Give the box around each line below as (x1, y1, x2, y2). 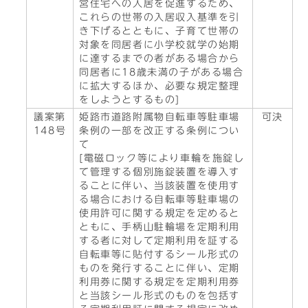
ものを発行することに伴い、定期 (79, 263, 240, 273)
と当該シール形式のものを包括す (79, 291, 241, 300)
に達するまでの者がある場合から (79, 54, 240, 63)
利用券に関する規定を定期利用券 (79, 277, 240, 287)
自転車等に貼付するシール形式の (79, 250, 240, 259)
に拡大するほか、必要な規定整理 (79, 81, 240, 91)
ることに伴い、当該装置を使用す (79, 181, 241, 190)
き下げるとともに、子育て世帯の (79, 26, 240, 36)
